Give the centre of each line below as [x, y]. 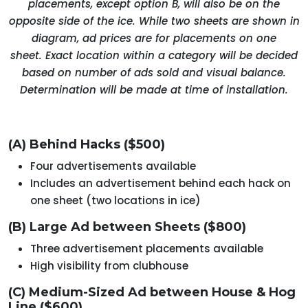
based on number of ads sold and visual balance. [154, 73]
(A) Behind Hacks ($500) [87, 145]
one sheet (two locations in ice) [115, 201]
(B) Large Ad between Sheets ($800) [127, 227]
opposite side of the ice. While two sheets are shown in [154, 21]
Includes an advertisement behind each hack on [161, 184]
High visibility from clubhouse [109, 266]
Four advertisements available [113, 166]
